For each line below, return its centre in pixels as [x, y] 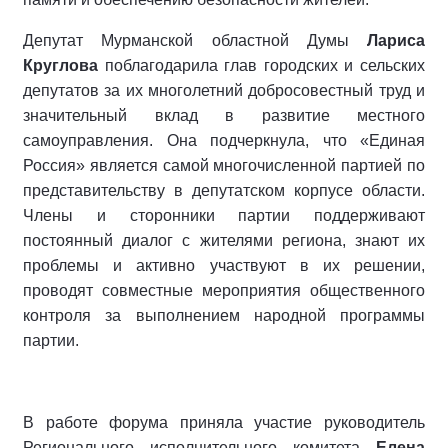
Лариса [396, 40]
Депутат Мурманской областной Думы [195, 40]
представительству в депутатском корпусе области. [224, 190]
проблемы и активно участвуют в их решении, [224, 265]
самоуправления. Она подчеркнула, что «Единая [224, 140]
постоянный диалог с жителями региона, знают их [224, 240]
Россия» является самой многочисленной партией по [224, 165]
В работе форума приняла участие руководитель [224, 422]
